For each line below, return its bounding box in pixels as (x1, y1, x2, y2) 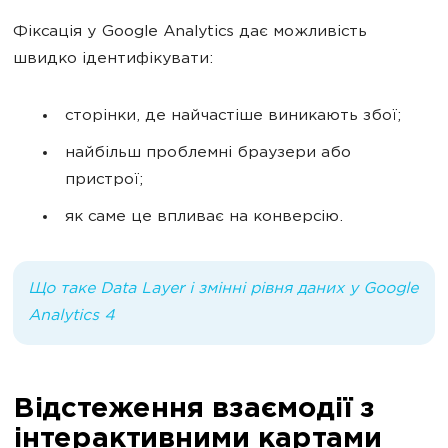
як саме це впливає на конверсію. (65, 209, 343, 226)
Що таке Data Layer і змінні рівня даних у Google (28, 281, 418, 298)
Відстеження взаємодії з (13, 395, 374, 425)
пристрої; (65, 172, 143, 189)
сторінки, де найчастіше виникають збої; (65, 108, 401, 125)
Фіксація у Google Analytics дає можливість (13, 24, 367, 41)
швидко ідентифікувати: (13, 51, 213, 68)
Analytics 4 (28, 308, 114, 325)
